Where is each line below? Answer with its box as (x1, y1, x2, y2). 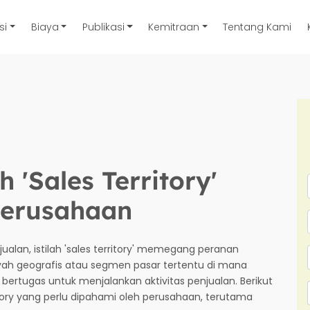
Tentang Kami (223, 19, 292, 34)
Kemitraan (148, 19, 200, 34)
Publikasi (82, 19, 125, 34)
